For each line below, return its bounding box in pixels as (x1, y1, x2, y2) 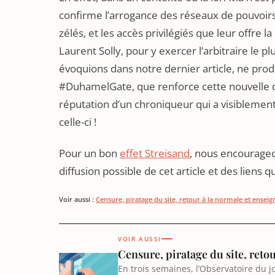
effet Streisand (120, 145, 190, 160)
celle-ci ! (59, 114, 96, 129)
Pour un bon (59, 145, 120, 160)
